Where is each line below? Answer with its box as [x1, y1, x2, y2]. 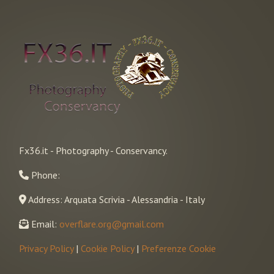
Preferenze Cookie [141, 242, 216, 255]
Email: [31, 218, 59, 231]
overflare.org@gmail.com [59, 218, 164, 231]
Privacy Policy [19, 242, 73, 255]
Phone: [29, 169, 65, 182]
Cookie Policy [81, 242, 134, 255]
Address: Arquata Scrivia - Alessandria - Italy [26, 193, 205, 206]
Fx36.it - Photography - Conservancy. [19, 144, 168, 157]
